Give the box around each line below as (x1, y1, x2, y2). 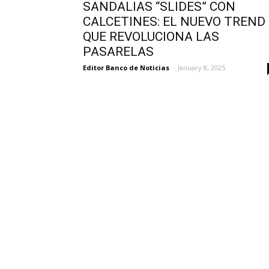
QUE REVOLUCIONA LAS (83, 29, 219, 44)
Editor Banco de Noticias (83, 63, 169, 72)
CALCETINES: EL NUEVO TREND (83, 14, 265, 29)
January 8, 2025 (178, 63, 225, 72)
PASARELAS (83, 44, 154, 59)
